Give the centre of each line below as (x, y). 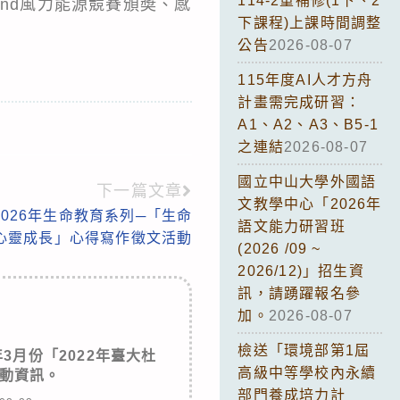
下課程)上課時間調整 (310, 22)
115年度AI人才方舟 (305, 79)
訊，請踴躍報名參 (299, 293)
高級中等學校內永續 (307, 372)
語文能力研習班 (292, 226)
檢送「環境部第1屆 (304, 350)
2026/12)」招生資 (301, 271)
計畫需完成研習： (299, 102)
